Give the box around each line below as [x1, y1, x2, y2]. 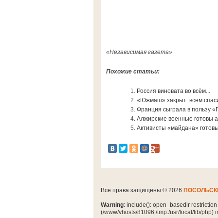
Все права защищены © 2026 [101, 187, 183, 194]
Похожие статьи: [106, 68, 160, 75]
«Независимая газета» [106, 49, 172, 55]
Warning [101, 201, 124, 208]
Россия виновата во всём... [137, 88, 210, 94]
